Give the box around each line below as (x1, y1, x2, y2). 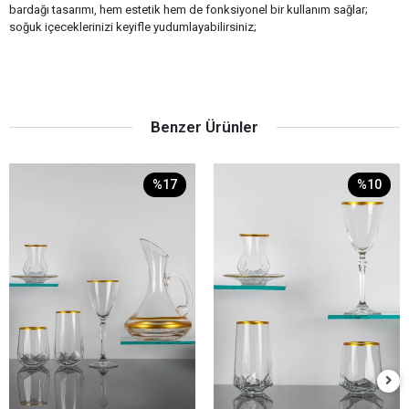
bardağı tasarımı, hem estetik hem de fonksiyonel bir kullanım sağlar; (9, 3, 368, 17)
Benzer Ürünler (151, 118, 258, 137)
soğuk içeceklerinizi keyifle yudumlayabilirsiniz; (9, 20, 257, 35)
